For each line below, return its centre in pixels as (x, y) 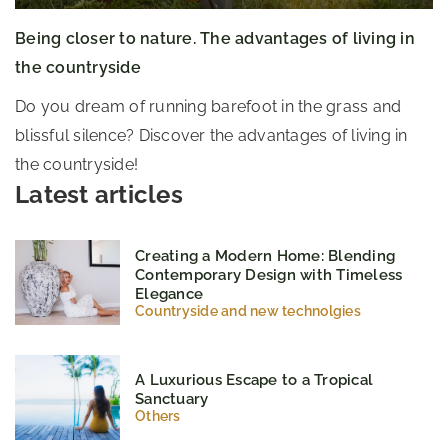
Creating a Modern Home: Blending (265, 255)
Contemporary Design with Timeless (269, 274)
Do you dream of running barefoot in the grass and (208, 107)
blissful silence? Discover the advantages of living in (211, 136)
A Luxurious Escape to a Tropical (254, 380)
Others (158, 416)
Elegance (169, 293)
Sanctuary (172, 399)
